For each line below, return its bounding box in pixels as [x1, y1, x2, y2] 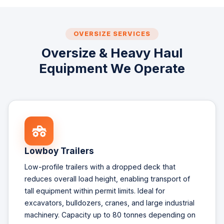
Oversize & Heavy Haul [41, 45, 182, 61]
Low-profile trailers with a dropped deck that [24, 162, 175, 171]
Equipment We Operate [39, 60, 185, 76]
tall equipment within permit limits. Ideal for [24, 186, 165, 195]
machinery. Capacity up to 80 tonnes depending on [24, 210, 195, 219]
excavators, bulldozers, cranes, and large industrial [24, 198, 194, 207]
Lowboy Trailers [24, 145, 94, 156]
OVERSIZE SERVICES [73, 29, 150, 37]
